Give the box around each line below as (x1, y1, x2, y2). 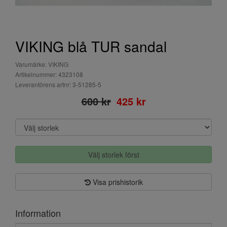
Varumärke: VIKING (15, 60, 68, 68)
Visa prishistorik (90, 177, 143, 187)
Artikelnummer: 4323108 (15, 70, 83, 79)
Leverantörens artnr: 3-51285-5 (15, 80, 101, 89)
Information (15, 206, 61, 219)
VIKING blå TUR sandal (15, 36, 167, 56)
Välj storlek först (88, 149, 139, 160)
